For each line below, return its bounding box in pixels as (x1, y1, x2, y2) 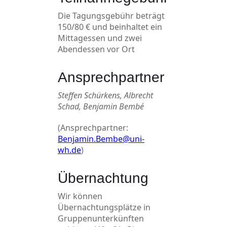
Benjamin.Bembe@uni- (58, 133, 144, 144)
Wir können (58, 191, 102, 202)
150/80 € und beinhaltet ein (58, 21, 162, 32)
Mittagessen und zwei (58, 32, 142, 44)
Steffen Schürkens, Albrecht (58, 90, 153, 101)
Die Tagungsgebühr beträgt (58, 10, 165, 21)
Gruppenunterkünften (58, 213, 144, 224)
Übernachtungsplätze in (58, 202, 150, 213)
